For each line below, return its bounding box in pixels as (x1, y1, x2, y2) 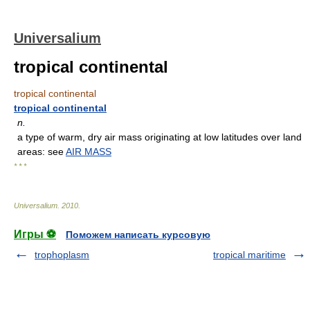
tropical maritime (213, 249, 286, 260)
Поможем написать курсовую (66, 229, 210, 240)
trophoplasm (35, 249, 89, 260)
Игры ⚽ (14, 228, 56, 240)
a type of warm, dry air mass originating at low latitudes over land (17, 131, 302, 143)
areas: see (17, 146, 66, 157)
